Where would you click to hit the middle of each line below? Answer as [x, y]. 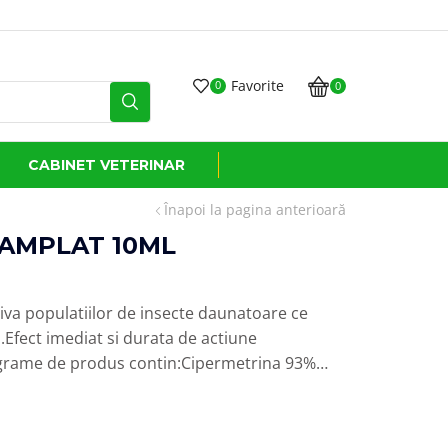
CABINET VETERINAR [106, 165]
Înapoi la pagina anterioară [255, 209]
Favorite [258, 85]
